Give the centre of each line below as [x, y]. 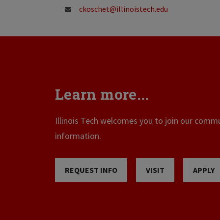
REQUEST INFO [91, 170]
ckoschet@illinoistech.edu [124, 9]
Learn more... [102, 94]
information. [78, 136]
